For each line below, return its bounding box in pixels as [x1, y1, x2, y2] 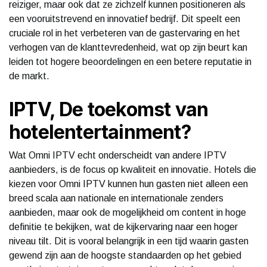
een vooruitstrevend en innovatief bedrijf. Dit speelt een [9, 13, 240, 24]
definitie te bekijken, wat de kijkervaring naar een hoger [9, 221, 238, 232]
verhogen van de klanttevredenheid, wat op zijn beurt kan [9, 42, 247, 52]
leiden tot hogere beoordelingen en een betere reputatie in [9, 56, 252, 67]
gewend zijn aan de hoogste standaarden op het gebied [9, 250, 241, 260]
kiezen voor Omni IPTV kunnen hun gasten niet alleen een [9, 178, 248, 189]
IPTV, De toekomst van [9, 97, 209, 121]
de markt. [9, 70, 49, 81]
